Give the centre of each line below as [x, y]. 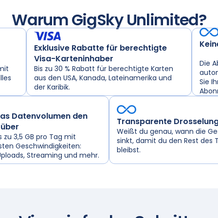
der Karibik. [52, 87]
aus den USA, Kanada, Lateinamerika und [103, 78]
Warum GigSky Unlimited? [109, 20]
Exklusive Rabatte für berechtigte [100, 48]
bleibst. [129, 150]
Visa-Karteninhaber [74, 58]
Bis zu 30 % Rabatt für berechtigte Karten [104, 68]
